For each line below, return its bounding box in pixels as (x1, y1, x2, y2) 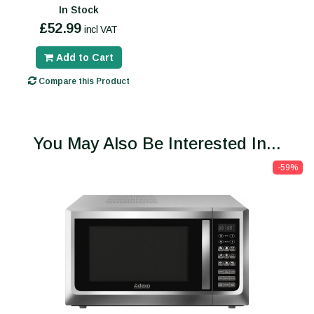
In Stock (58, 4, 99, 16)
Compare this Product (36, 76, 130, 87)
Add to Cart (55, 52, 114, 64)
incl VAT (84, 24, 118, 36)
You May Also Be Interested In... (33, 134, 281, 153)
